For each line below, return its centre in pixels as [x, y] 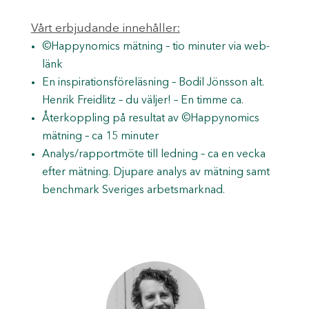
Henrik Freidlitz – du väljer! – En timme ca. [142, 100]
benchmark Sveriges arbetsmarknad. [133, 190]
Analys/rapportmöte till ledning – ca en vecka [153, 154]
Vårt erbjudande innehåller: [105, 28]
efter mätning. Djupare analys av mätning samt [156, 172]
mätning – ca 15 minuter [100, 136]
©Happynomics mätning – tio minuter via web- [156, 47]
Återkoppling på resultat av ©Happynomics [150, 118]
